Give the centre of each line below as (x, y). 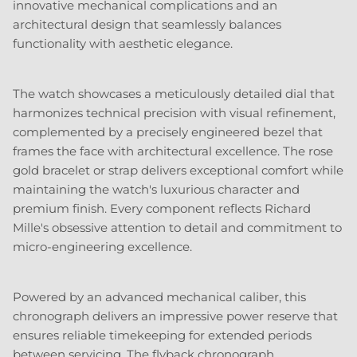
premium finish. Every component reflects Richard (162, 209)
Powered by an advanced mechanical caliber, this (159, 297)
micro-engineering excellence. (102, 247)
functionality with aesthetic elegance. (123, 44)
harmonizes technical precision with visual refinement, (174, 113)
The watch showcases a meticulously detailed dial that (174, 94)
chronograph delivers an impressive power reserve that (175, 316)
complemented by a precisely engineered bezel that (168, 132)
